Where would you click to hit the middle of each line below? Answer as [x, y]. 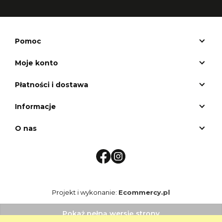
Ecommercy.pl [144, 192]
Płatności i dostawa [52, 84]
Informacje [35, 106]
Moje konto [36, 63]
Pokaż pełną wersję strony [111, 213]
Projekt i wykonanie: [85, 192]
